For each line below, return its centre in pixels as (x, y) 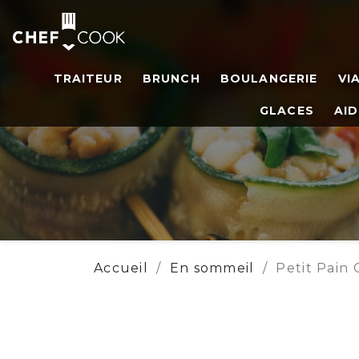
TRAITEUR (88, 79)
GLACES (287, 111)
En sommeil (212, 268)
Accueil (121, 268)
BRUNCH (171, 79)
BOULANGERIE (269, 79)
